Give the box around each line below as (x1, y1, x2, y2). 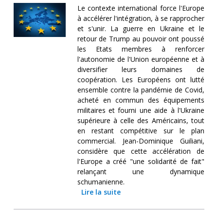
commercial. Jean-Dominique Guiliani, (77, 136, 204, 145)
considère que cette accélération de (77, 146, 204, 156)
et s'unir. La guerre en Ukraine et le (77, 23, 204, 33)
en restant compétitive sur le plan (77, 126, 204, 135)
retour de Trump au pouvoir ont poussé (77, 34, 204, 43)
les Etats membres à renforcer (77, 44, 204, 54)
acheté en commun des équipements (77, 95, 204, 105)
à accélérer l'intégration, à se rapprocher (77, 13, 204, 23)
